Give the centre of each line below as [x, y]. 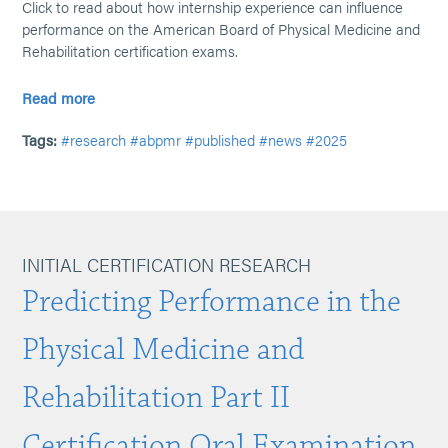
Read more [59, 97]
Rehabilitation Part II [156, 397]
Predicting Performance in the [212, 301]
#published [220, 139]
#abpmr [156, 139]
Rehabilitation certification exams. [130, 50]
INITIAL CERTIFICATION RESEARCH [167, 264]
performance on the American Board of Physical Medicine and [221, 28]
